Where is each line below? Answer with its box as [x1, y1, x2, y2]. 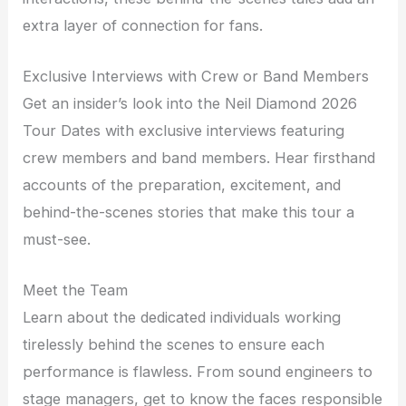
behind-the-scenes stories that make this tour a [23, 202, 355, 221]
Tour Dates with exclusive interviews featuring [23, 121, 345, 140]
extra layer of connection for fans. [23, 15, 264, 34]
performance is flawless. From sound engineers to [23, 362, 373, 382]
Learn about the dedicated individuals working [23, 308, 342, 327]
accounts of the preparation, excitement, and [23, 175, 342, 194]
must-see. [23, 229, 92, 248]
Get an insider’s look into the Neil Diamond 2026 [23, 93, 358, 112]
